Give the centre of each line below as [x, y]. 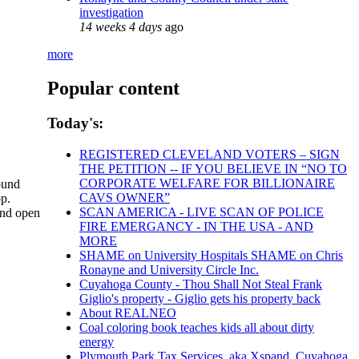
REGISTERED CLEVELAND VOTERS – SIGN [210, 155]
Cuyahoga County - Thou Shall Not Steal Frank [201, 284]
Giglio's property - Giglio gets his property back [200, 299]
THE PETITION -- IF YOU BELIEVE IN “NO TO [213, 169]
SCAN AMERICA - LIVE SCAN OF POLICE [202, 212]
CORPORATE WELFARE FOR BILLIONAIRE [207, 184]
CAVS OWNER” [125, 198]
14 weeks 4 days [121, 26]
